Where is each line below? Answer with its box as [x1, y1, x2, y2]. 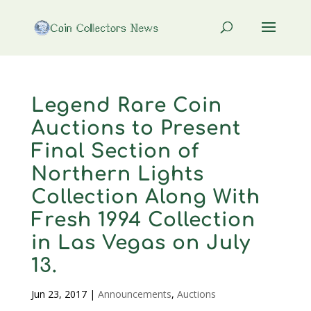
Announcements [97, 287, 171, 301]
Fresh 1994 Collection [31, 209, 255, 231]
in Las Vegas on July [31, 232, 251, 254]
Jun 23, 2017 [31, 287, 87, 301]
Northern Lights [31, 163, 204, 185]
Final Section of [31, 140, 199, 162]
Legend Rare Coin [31, 94, 222, 117]
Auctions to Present [31, 117, 241, 140]
